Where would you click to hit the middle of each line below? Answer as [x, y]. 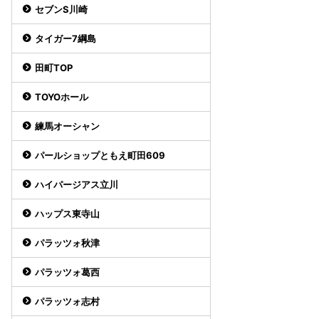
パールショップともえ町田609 [100, 155]
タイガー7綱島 [66, 38]
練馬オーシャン [67, 126]
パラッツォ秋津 [67, 243]
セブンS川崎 [61, 9]
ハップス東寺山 [67, 214]
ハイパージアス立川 [77, 184]
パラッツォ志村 [67, 301]
